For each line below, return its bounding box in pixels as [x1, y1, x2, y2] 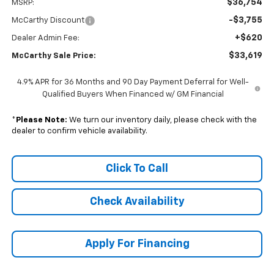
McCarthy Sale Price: [11, 52, 96, 61]
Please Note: [15, 116, 67, 125]
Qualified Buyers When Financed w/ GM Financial [42, 91, 224, 99]
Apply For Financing [84, 239, 190, 250]
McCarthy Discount [11, 17, 84, 25]
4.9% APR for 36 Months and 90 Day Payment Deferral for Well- [17, 78, 249, 87]
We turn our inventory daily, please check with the [67, 116, 257, 125]
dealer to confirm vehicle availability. [11, 127, 147, 136]
